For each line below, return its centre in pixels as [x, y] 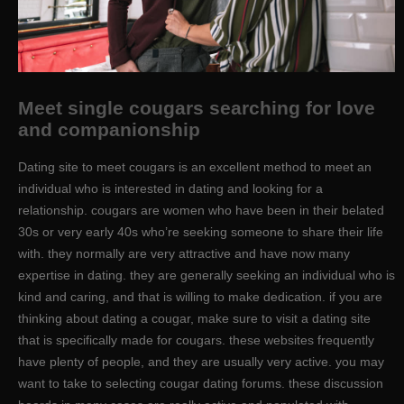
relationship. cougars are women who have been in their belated [201, 210]
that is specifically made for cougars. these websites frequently [196, 340]
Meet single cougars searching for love [197, 107]
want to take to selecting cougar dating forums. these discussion [201, 383]
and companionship [109, 129]
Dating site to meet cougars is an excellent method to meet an [195, 166]
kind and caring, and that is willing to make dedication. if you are [200, 296]
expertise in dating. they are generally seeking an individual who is [207, 275]
